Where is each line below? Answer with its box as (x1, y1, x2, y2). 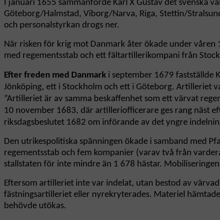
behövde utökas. (4, 201, 66, 211)
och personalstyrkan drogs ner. (4, 21, 119, 30)
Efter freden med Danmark (4, 71, 106, 81)
